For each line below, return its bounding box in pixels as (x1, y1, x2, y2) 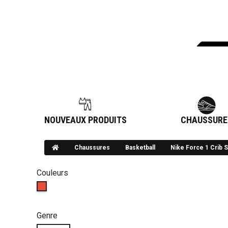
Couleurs (37, 168, 68, 178)
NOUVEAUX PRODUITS (44, 115, 127, 126)
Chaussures (74, 144, 110, 152)
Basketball (125, 144, 155, 152)
